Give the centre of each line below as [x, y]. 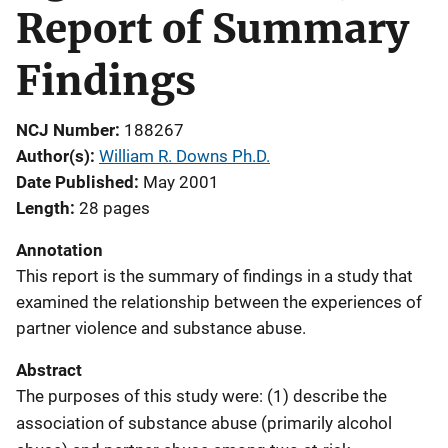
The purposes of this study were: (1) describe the [201, 396]
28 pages [114, 208]
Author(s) [53, 156]
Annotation [59, 250]
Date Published [75, 182]
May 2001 [181, 182]
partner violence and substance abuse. [161, 328]
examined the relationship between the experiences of [219, 302]
